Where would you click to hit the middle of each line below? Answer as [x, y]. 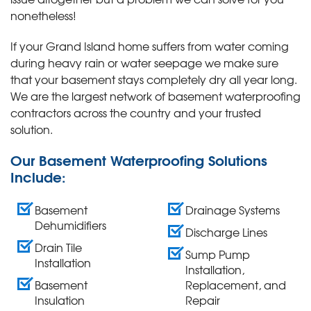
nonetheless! [43, 15]
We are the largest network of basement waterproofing [155, 95]
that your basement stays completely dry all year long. [154, 79]
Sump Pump [218, 254]
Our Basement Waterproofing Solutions [139, 159]
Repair [203, 300]
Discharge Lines [227, 232]
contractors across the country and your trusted [136, 112]
